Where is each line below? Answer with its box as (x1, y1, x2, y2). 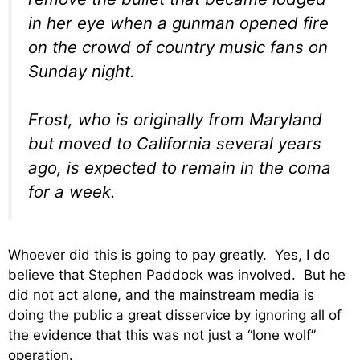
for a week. (28, 182, 116, 202)
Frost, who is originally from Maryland (28, 109, 322, 130)
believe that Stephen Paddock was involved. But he (8, 266, 346, 283)
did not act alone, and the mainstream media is (8, 286, 314, 303)
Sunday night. (28, 60, 135, 81)
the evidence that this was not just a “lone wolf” (8, 326, 316, 343)
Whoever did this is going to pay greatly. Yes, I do (8, 246, 330, 263)
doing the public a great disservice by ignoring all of (8, 306, 342, 323)
